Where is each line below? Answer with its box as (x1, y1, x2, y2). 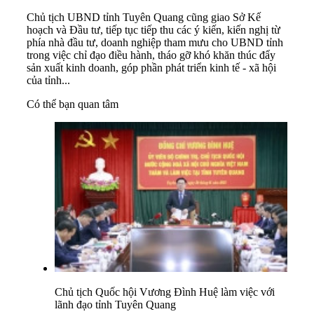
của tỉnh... (27, 74, 73, 87)
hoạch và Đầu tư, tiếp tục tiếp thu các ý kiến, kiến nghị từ (27, 24, 280, 36)
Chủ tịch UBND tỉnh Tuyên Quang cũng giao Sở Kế (27, 11, 261, 24)
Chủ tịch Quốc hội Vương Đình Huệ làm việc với (55, 285, 275, 298)
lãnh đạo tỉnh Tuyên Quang (55, 298, 176, 310)
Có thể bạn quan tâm (27, 98, 118, 111)
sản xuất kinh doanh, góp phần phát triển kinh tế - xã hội (27, 62, 276, 74)
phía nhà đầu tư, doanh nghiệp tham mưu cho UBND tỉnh (27, 36, 283, 49)
